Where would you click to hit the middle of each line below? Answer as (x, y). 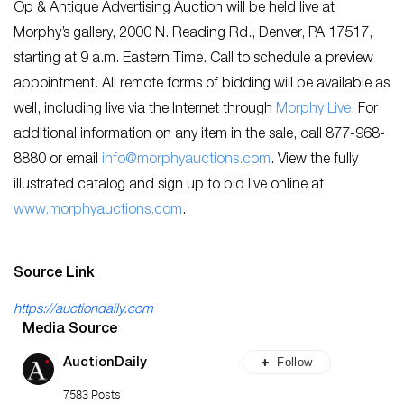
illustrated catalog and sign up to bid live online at (169, 185)
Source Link (54, 274)
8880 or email (58, 160)
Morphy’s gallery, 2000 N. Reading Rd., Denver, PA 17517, (193, 34)
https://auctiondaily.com (83, 309)
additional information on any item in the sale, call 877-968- (199, 135)
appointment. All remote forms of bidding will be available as (202, 84)
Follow (295, 362)
